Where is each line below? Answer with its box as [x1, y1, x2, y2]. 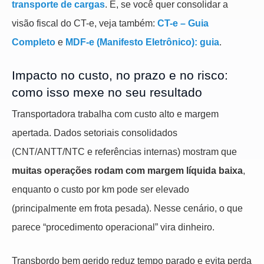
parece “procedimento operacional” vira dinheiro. [12, 222, 214, 232]
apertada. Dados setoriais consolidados [12, 127, 177, 138]
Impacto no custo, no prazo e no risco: [12, 68, 228, 82]
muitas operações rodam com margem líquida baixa [12, 165, 243, 176]
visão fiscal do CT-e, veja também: [12, 18, 157, 29]
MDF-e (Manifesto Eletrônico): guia [65, 37, 219, 48]
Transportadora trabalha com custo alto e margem [12, 108, 219, 119]
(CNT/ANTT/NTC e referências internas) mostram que [12, 146, 237, 157]
